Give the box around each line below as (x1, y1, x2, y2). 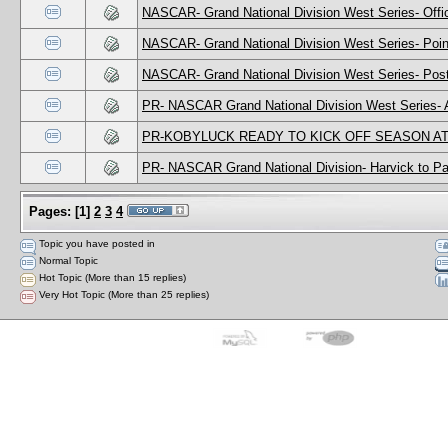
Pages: (29, 203, 71, 219)
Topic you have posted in (36, 237, 155, 249)
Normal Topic (36, 254, 98, 266)
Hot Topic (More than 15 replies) (36, 271, 186, 283)
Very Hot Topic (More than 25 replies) (36, 288, 209, 300)
